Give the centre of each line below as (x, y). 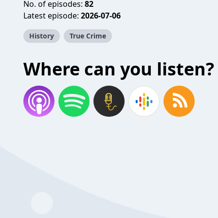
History (42, 36)
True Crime (88, 36)
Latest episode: (52, 16)
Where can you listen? (119, 69)
